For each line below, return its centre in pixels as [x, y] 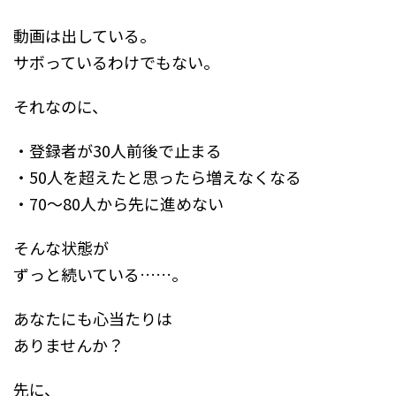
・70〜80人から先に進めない [118, 204]
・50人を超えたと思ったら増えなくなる [157, 177]
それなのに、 [61, 107]
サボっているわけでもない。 [116, 62]
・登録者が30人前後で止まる [118, 151]
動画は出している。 [84, 36]
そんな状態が [61, 248]
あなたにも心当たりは [93, 319]
